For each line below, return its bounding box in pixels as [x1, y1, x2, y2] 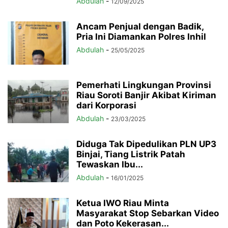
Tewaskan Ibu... [76, 159, 143, 169]
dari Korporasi [76, 100, 138, 110]
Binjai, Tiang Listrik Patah [76, 149, 185, 159]
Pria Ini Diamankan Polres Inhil [76, 31, 206, 42]
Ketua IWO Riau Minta [76, 197, 169, 208]
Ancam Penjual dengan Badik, [76, 21, 204, 32]
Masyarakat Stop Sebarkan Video [76, 208, 219, 218]
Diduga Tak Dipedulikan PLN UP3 [76, 138, 216, 149]
